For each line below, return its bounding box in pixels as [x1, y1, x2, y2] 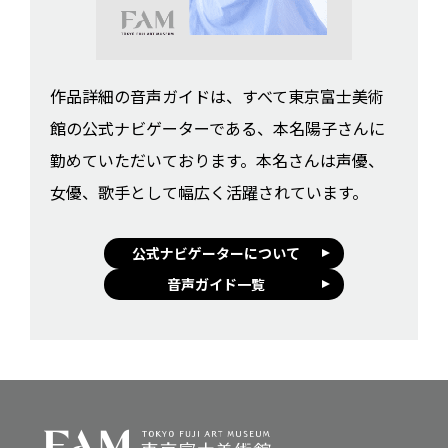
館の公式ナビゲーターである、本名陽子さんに [50, 115, 385, 140]
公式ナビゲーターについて [132, 242, 300, 263]
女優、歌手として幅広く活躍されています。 [50, 179, 368, 204]
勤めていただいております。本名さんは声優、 [50, 147, 384, 172]
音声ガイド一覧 [167, 273, 265, 294]
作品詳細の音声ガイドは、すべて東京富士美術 [50, 83, 384, 108]
